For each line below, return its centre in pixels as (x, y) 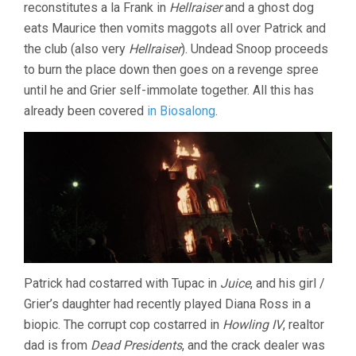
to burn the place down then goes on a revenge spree (171, 69)
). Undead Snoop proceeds (255, 48)
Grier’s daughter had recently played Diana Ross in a (167, 304)
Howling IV (253, 324)
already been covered (85, 110)
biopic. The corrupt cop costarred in (123, 324)
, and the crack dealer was (253, 345)
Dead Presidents (136, 345)
